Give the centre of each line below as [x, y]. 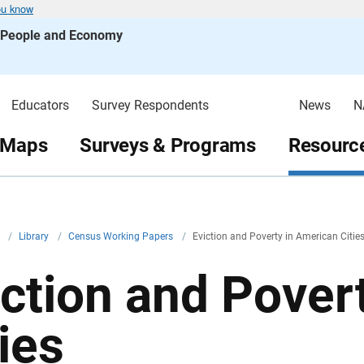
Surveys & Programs [168, 145]
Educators [40, 105]
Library [35, 236]
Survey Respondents [150, 105]
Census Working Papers [122, 236]
